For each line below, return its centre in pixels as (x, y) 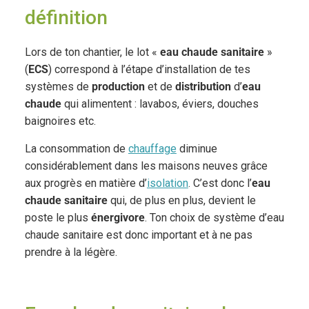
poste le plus (58, 217)
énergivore (118, 217)
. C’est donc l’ (220, 183)
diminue (197, 148)
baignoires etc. (60, 121)
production (118, 86)
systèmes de (58, 86)
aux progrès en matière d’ (86, 183)
